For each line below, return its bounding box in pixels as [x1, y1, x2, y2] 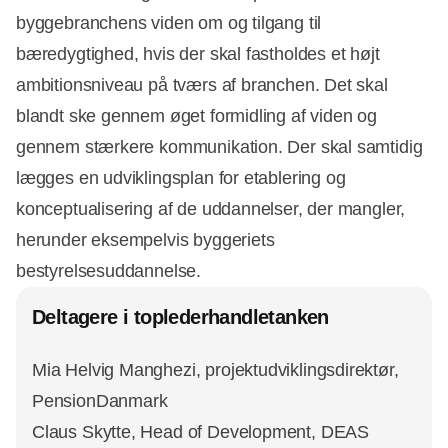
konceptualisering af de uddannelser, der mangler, [16, 198, 406, 219]
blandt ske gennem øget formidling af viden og [16, 105, 377, 126]
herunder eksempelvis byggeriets [16, 229, 275, 250]
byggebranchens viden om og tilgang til [16, 12, 322, 33]
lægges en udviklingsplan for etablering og [16, 167, 346, 188]
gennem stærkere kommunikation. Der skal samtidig [16, 136, 423, 157]
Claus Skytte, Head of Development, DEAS [32, 421, 369, 442]
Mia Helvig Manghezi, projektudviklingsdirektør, [32, 359, 399, 380]
